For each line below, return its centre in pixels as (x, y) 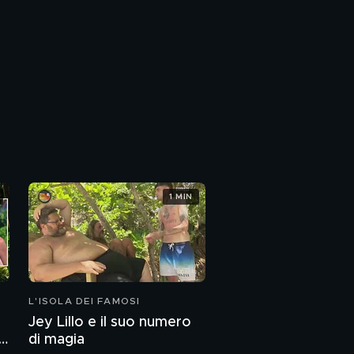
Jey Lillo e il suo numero (110, 322)
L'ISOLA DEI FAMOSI (85, 301)
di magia (56, 340)
